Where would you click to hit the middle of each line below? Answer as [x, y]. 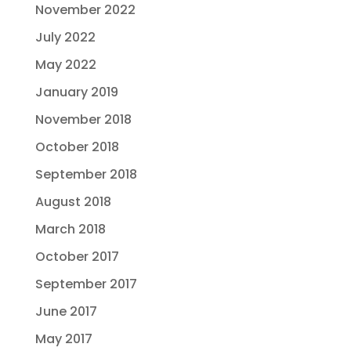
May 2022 [65, 64]
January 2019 [76, 92]
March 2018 [70, 229]
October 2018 [77, 147]
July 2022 [65, 37]
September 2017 [86, 284]
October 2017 [77, 256]
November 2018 [83, 119]
